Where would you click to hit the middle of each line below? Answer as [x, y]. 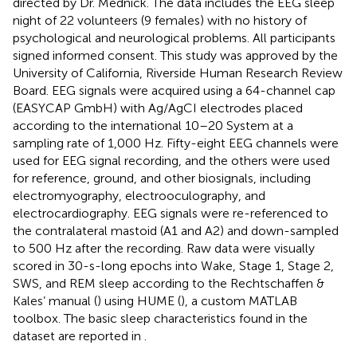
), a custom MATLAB [239, 300]
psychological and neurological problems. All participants [174, 37]
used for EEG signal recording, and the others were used [171, 160]
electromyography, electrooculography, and [139, 195]
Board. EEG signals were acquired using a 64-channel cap [174, 90]
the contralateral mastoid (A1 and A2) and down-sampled [176, 230]
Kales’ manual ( [55, 300]
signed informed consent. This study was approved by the [175, 55]
